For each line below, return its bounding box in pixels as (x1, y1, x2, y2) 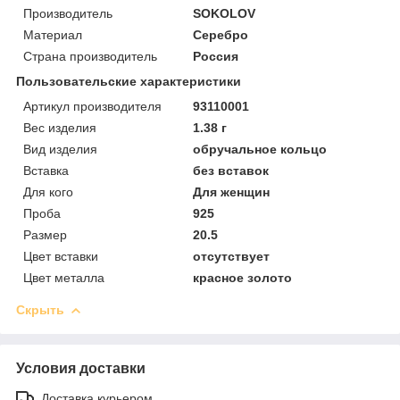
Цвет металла (23, 270, 104, 285)
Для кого (23, 184, 73, 199)
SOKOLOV (193, 5, 256, 21)
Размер (23, 227, 67, 242)
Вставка (23, 162, 69, 178)
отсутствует (193, 248, 271, 263)
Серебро (193, 27, 249, 42)
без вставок (193, 162, 270, 178)
